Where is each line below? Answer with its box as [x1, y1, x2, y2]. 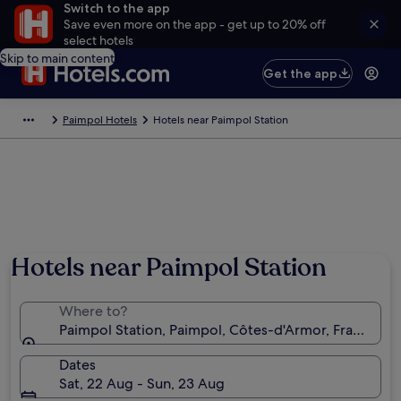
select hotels [63, 32, 133, 48]
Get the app [263, 65, 338, 81]
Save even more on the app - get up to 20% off [63, 16, 326, 32]
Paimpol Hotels [63, 113, 137, 127]
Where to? [59, 302, 127, 320]
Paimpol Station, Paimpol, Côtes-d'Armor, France [59, 320, 376, 339]
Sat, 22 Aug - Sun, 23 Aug [59, 374, 225, 393]
